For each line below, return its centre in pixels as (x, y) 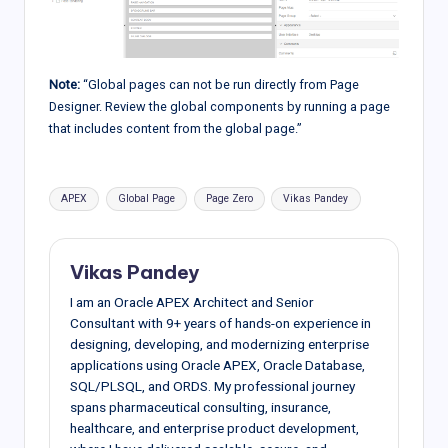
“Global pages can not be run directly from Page (219, 85)
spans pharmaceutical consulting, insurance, (200, 406)
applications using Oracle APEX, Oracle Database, (217, 364)
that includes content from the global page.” (175, 129)
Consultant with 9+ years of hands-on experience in (220, 322)
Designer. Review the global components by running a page (219, 107)
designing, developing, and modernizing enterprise (219, 343)
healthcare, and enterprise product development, (214, 427)
